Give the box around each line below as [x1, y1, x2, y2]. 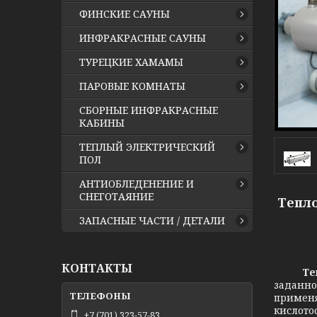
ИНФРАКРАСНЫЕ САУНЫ [79, 31, 206, 45]
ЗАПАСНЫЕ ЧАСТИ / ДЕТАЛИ [79, 214, 225, 227]
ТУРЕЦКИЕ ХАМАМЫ [79, 55, 183, 69]
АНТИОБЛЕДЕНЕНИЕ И [79, 177, 194, 190]
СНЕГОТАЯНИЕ [79, 190, 154, 203]
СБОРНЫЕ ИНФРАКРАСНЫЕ [79, 103, 218, 117]
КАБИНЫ [79, 116, 125, 129]
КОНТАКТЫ [62, 260, 132, 276]
